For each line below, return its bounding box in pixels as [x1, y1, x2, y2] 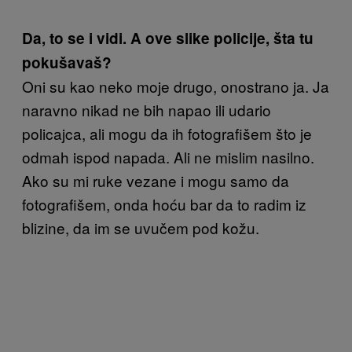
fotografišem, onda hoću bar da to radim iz [22, 193, 306, 214]
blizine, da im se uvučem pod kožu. [22, 217, 259, 238]
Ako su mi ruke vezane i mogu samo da [22, 170, 289, 191]
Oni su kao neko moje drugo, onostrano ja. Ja [22, 75, 329, 97]
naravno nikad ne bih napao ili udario [22, 99, 271, 120]
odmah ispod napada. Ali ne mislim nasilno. [22, 146, 314, 167]
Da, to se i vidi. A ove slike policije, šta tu [22, 27, 313, 49]
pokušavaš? [22, 52, 112, 73]
